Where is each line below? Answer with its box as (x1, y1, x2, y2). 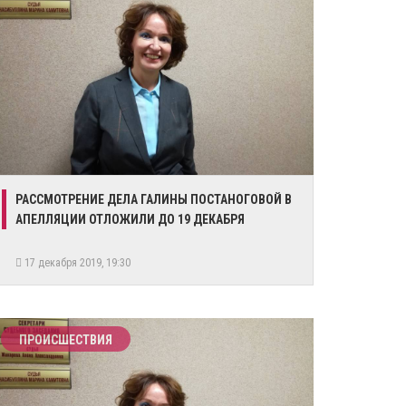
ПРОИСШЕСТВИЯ (19, 333, 112, 347)
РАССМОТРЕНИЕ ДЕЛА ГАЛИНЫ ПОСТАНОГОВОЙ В (15, 192, 292, 207)
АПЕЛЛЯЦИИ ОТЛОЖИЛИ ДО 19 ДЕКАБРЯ (15, 212, 245, 227)
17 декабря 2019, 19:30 (22, 256, 136, 269)
